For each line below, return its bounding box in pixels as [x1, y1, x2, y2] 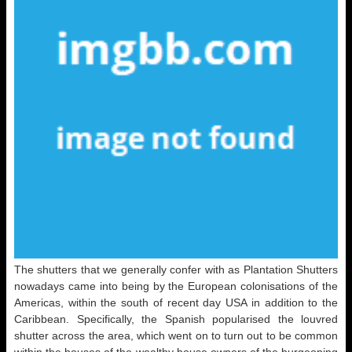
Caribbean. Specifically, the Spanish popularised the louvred [14, 313, 338, 325]
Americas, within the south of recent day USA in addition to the [14, 296, 338, 309]
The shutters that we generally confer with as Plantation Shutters [14, 263, 338, 276]
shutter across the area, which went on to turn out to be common [14, 329, 338, 342]
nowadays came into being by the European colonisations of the [14, 280, 338, 292]
